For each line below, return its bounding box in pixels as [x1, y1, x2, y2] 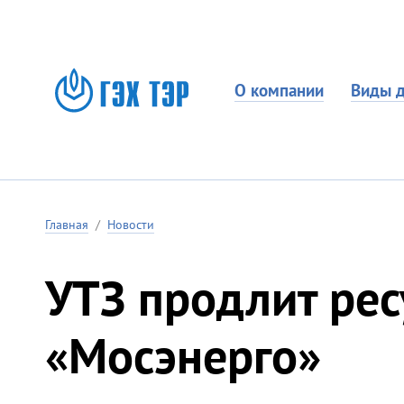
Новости [107, 216, 154, 233]
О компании [234, 79, 324, 101]
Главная [45, 216, 88, 233]
